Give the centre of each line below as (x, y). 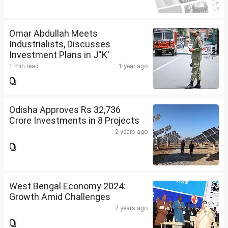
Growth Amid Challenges (60, 197)
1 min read (24, 66)
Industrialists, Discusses (60, 44)
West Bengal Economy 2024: (67, 186)
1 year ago (133, 66)
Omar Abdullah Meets (53, 34)
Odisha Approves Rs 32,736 (65, 110)
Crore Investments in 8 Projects (74, 121)
